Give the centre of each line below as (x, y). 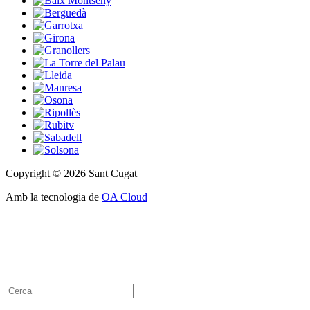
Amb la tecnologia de (54, 197)
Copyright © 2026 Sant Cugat (71, 174)
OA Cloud (125, 197)
